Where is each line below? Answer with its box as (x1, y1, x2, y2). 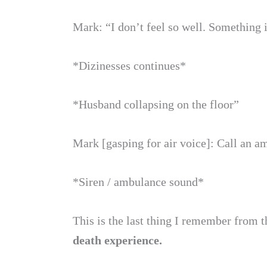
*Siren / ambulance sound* (73, 175, 204, 188)
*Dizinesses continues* (73, 59, 186, 72)
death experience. (73, 234, 162, 247)
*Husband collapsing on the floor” (73, 98, 239, 111)
